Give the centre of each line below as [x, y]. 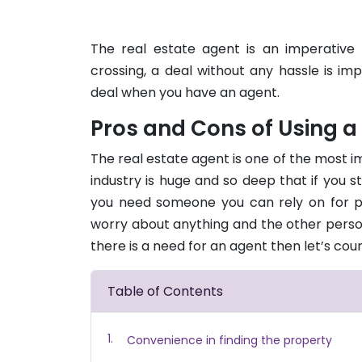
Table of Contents [165, 292]
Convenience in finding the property [229, 340]
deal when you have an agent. [185, 92]
